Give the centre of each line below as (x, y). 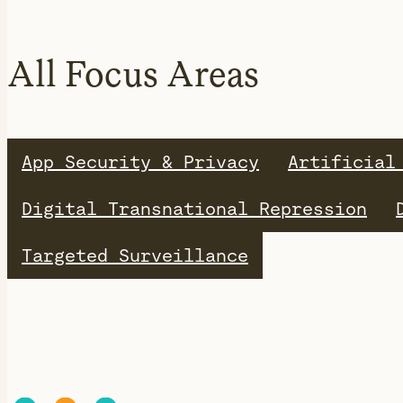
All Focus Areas (133, 74)
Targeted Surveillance (135, 256)
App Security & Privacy (140, 162)
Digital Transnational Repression (194, 209)
